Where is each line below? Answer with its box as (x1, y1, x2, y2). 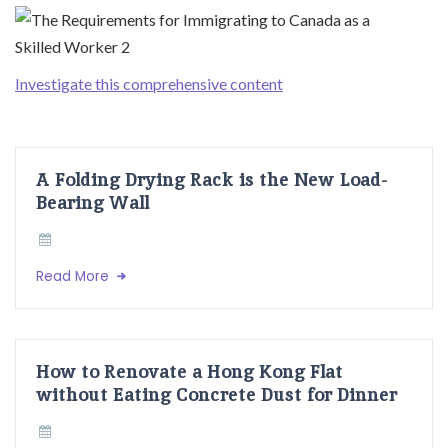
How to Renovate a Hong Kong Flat (36, 359, 343, 384)
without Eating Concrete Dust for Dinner (36, 382, 397, 407)
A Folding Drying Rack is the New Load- (36, 167, 388, 192)
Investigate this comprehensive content (15, 74, 283, 94)
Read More (36, 267, 113, 287)
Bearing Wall (36, 190, 149, 215)
